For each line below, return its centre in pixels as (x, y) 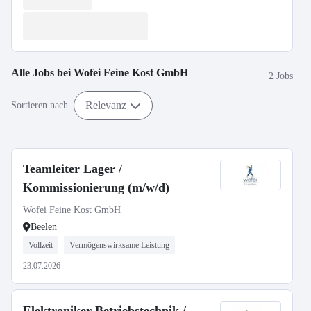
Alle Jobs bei (42, 73)
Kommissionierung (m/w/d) (96, 187)
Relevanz (106, 105)
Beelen (44, 227)
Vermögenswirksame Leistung (119, 245)
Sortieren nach (40, 105)
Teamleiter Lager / (73, 169)
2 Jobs (281, 76)
